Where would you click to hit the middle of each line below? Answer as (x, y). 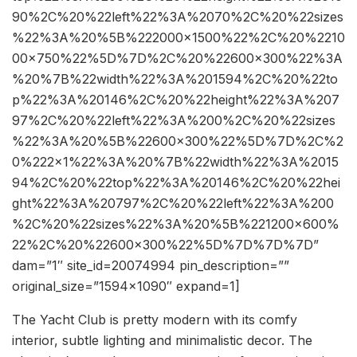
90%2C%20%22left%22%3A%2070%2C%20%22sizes (178, 17)
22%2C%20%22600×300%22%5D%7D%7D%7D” (165, 245)
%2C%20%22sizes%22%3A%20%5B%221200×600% (176, 224)
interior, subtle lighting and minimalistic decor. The (162, 341)
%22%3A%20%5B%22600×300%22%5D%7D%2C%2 (178, 141)
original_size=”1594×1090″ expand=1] (126, 286)
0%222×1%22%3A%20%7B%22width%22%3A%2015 (175, 162)
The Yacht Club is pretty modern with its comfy (155, 320)
